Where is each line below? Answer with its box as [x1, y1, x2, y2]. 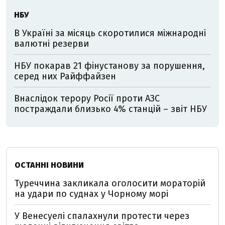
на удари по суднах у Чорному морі [15, 188, 168, 199]
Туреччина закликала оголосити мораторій [15, 178, 205, 189]
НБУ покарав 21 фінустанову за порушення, [14, 60, 205, 71]
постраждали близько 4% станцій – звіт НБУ [14, 103, 207, 115]
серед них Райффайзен [14, 71, 116, 82]
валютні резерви [14, 38, 89, 49]
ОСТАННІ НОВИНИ [15, 160, 84, 170]
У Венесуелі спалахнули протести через [15, 210, 189, 221]
